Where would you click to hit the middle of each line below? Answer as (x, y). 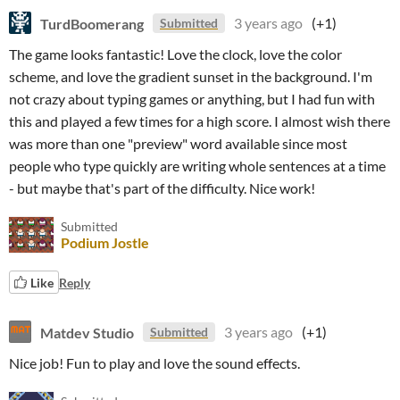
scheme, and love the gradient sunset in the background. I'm (191, 76)
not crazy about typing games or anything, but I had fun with (192, 99)
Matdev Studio (87, 332)
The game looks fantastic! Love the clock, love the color (175, 54)
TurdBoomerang (92, 23)
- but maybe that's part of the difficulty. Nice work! (162, 188)
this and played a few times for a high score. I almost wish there (200, 121)
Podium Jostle (105, 242)
